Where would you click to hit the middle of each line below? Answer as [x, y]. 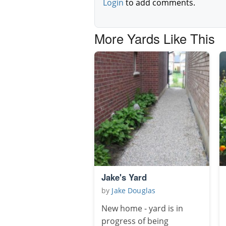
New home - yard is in [142, 209]
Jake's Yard [124, 177]
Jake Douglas [134, 191]
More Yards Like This [155, 38]
